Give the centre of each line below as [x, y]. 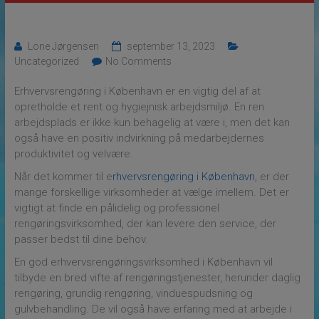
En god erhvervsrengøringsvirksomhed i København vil [143, 262]
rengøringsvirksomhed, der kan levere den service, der [145, 223]
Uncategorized [46, 61]
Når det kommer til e [63, 176]
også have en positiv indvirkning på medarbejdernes [139, 138]
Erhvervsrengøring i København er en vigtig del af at [137, 91]
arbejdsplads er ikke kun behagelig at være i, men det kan [152, 122]
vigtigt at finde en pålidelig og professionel [116, 208]
